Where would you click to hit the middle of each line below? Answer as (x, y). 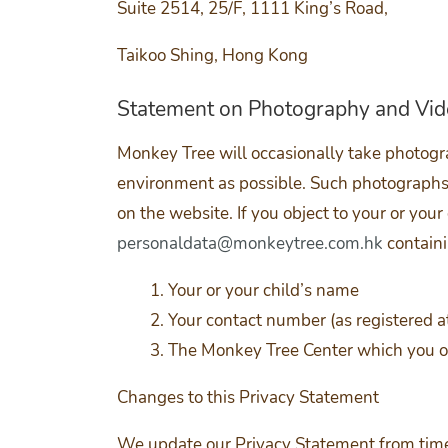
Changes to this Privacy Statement (248, 397)
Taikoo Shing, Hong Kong (212, 55)
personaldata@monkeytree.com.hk (250, 243)
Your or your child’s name (263, 290)
